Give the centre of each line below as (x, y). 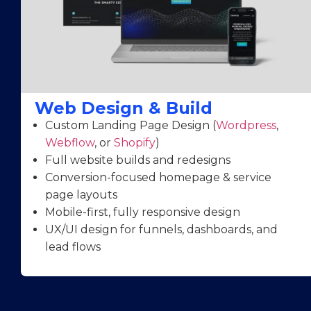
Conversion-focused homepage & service (158, 178)
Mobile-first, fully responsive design (143, 212)
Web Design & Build (124, 108)
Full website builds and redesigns (138, 160)
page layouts (81, 195)
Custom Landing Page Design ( (131, 126)
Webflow (70, 143)
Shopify (135, 143)
